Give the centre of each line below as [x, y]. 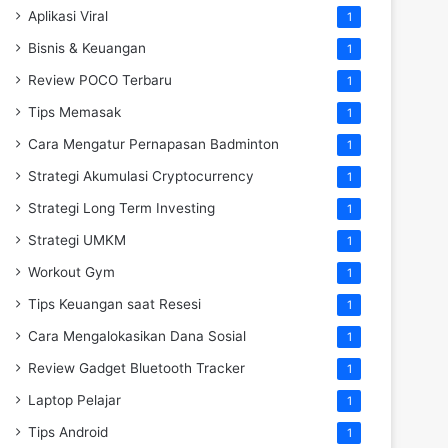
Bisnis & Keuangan [87, 47]
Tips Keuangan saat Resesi [114, 303]
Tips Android [68, 431]
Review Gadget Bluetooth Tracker [136, 367]
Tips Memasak [74, 111]
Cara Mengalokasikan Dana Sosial [137, 335]
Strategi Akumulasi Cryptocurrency [141, 175]
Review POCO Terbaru [100, 79]
